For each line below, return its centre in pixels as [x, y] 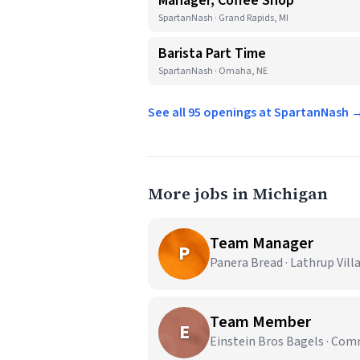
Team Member [260, 322]
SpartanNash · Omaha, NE [213, 71]
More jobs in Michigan [238, 194]
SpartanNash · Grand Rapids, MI [223, 18]
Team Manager [262, 243]
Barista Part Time [212, 53]
